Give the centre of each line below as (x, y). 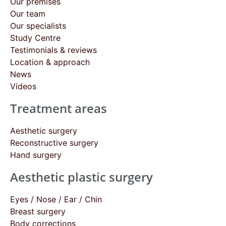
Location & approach (50, 62)
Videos (23, 86)
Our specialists (38, 25)
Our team (28, 13)
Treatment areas (59, 108)
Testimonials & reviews (53, 50)
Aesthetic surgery (44, 130)
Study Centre (35, 38)
